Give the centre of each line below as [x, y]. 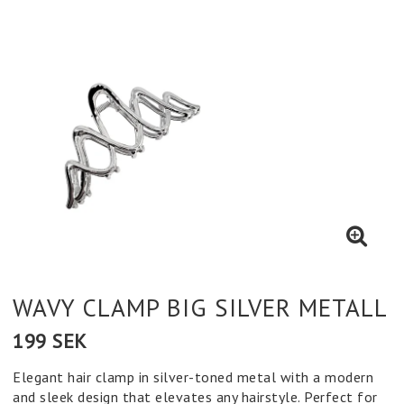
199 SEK [50, 341]
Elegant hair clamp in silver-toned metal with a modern [193, 377]
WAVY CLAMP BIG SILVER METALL [200, 308]
